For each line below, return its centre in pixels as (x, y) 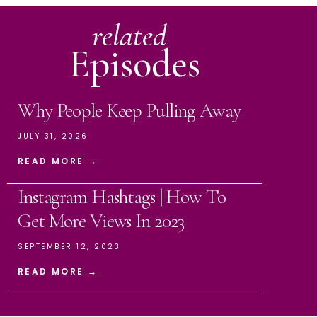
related (129, 35)
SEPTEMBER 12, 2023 (69, 247)
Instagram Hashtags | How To (122, 197)
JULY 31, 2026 (53, 136)
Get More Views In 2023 (101, 221)
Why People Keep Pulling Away (129, 110)
